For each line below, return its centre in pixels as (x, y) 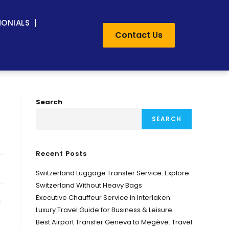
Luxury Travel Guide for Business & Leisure (104, 210)
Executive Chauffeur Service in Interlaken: (104, 198)
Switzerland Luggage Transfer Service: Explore (112, 173)
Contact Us (139, 35)
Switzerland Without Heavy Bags (89, 185)
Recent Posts (61, 154)
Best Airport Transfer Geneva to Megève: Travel (114, 222)
